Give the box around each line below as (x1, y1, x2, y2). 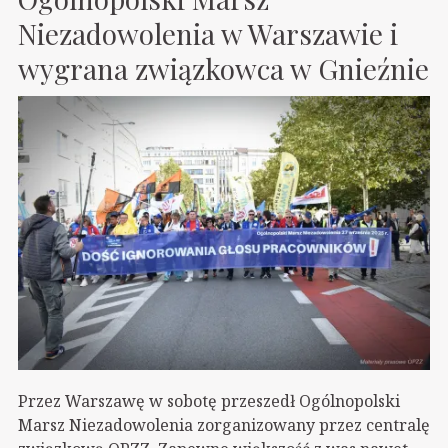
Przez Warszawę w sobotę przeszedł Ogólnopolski (18, 390, 400, 413)
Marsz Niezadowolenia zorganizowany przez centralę (18, 414, 430, 437)
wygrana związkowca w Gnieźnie (18, 49, 429, 87)
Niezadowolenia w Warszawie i (18, 14, 398, 52)
